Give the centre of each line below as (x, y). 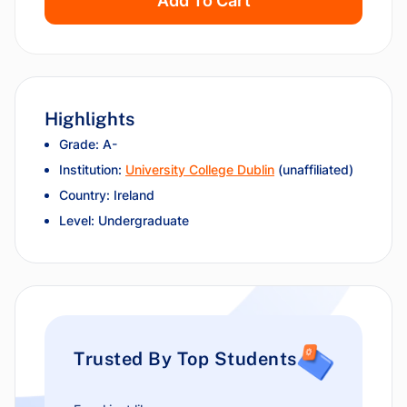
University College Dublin (200, 169)
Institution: (92, 169)
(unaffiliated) (314, 169)
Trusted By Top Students (185, 359)
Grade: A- (88, 144)
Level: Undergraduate (124, 220)
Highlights (89, 119)
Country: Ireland (107, 195)
